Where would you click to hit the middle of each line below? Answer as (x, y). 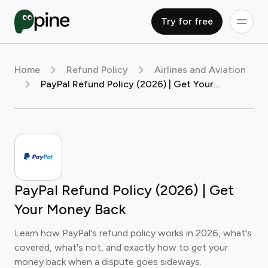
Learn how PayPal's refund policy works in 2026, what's (133, 233)
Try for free (187, 21)
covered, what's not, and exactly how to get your (121, 247)
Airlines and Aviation (200, 70)
